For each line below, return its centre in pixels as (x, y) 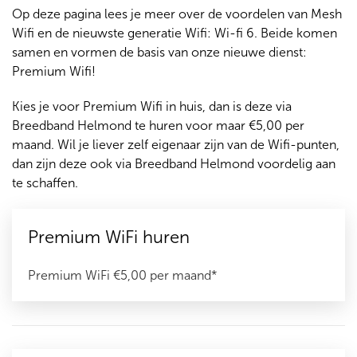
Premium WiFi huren (109, 237)
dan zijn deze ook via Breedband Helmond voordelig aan (174, 164)
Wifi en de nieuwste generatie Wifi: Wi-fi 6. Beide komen (175, 33)
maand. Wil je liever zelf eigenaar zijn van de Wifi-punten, (176, 145)
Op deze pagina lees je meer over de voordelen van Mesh (177, 14)
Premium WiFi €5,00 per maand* (123, 275)
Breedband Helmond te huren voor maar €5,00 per (158, 126)
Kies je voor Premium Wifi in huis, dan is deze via (152, 106)
